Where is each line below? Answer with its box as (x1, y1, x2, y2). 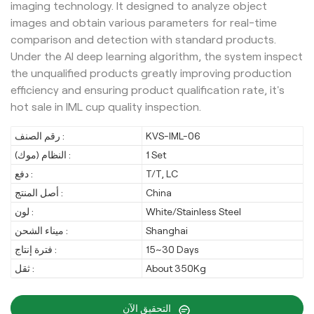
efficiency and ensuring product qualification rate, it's (11, 84, 285, 97)
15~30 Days (146, 244, 200, 256)
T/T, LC (146, 168, 179, 180)
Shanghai (146, 225, 189, 237)
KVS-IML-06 (146, 130, 201, 142)
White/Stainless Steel (146, 206, 242, 218)
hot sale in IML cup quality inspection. (11, 101, 201, 114)
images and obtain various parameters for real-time (11, 17, 277, 29)
